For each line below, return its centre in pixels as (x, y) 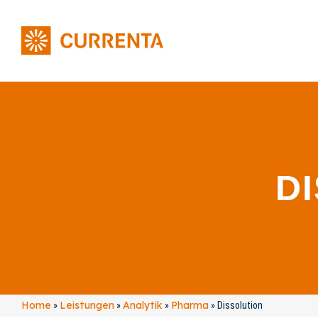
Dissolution (240, 305)
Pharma (190, 305)
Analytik (143, 305)
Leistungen (87, 305)
